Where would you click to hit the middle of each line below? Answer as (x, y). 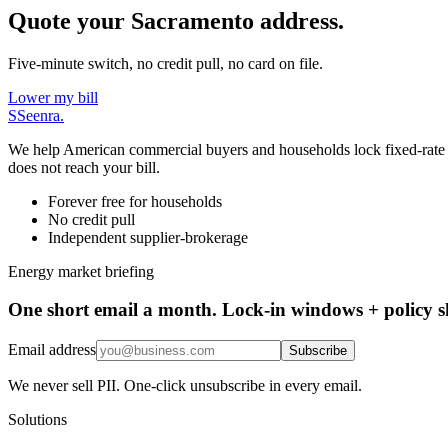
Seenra (38, 115)
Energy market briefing (81, 271)
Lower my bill (53, 97)
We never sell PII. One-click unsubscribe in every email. (185, 385)
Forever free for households (135, 201)
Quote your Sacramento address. (176, 20)
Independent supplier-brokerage (148, 237)
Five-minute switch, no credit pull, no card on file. (165, 63)
